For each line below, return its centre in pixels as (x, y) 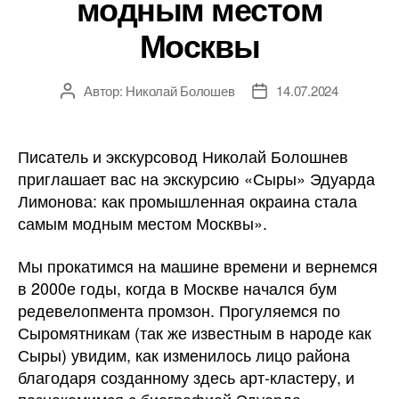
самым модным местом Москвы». (142, 223)
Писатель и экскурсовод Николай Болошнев (183, 156)
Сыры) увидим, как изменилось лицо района (184, 354)
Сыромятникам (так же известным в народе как (195, 332)
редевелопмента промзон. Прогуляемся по (179, 309)
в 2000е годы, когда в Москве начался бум (177, 287)
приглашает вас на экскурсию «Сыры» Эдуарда (196, 178)
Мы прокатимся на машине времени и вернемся (198, 265)
